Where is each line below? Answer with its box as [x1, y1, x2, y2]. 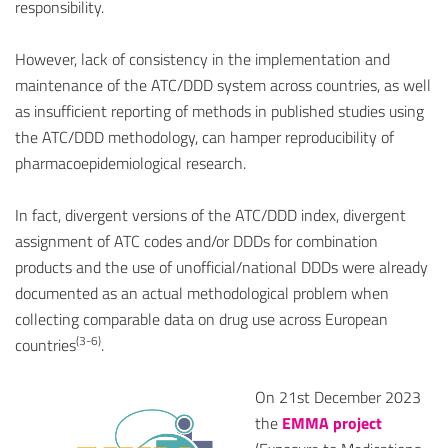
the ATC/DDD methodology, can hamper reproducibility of [15, 125, 394, 150]
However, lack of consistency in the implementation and [15, 47, 390, 72]
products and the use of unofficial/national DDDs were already [15, 255, 428, 280]
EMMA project [282, 411, 382, 436]
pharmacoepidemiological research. [15, 151, 246, 176]
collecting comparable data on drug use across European [15, 307, 388, 332]
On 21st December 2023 [255, 385, 421, 410]
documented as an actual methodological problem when [15, 281, 389, 306]
